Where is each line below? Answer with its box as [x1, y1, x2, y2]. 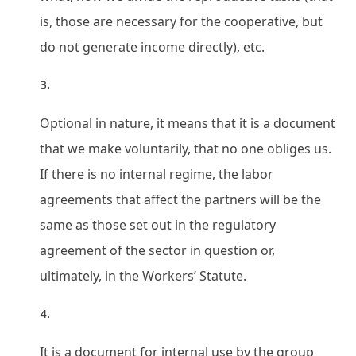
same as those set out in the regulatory [40, 216, 276, 234]
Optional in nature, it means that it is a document [40, 114, 335, 132]
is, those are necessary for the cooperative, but [40, 13, 323, 30]
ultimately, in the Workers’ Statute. [40, 267, 246, 284]
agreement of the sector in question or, [40, 242, 275, 259]
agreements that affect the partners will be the [40, 191, 321, 208]
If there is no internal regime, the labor [40, 165, 273, 183]
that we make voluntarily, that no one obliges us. [40, 140, 331, 157]
